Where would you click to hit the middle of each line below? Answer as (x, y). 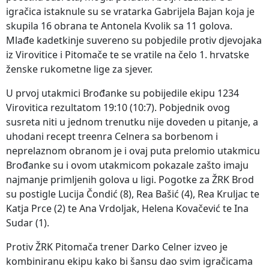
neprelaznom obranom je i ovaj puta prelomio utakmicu (133, 150)
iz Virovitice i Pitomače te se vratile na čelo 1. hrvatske (128, 54)
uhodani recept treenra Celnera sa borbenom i (112, 136)
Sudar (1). (28, 222)
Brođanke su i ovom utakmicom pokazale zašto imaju (127, 165)
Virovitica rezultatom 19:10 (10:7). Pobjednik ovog (118, 107)
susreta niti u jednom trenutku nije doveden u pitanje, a (132, 122)
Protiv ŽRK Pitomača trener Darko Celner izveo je (117, 246)
